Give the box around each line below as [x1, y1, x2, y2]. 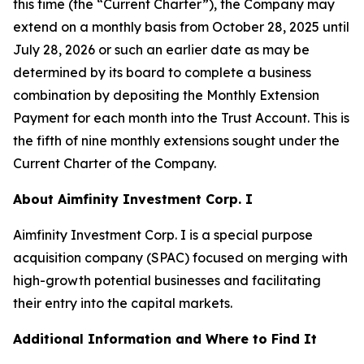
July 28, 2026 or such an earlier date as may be [13, 41, 310, 58]
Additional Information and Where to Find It [13, 331, 317, 347]
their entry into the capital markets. [13, 295, 232, 311]
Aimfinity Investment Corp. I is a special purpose [13, 227, 313, 243]
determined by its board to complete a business [13, 64, 311, 80]
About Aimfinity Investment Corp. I [13, 191, 253, 207]
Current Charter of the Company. [13, 155, 223, 171]
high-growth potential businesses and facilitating [13, 272, 321, 288]
